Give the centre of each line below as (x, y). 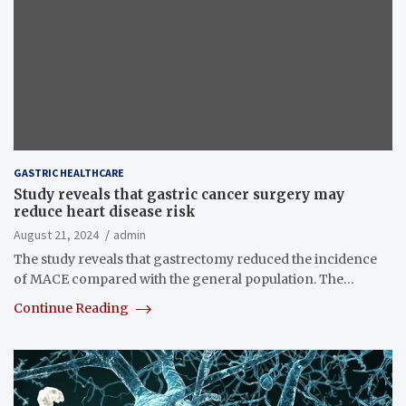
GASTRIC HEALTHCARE (69, 172)
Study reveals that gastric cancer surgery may (179, 194)
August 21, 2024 (56, 234)
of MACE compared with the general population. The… (184, 279)
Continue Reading (72, 308)
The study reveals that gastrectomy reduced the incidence (195, 259)
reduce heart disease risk (105, 211)
